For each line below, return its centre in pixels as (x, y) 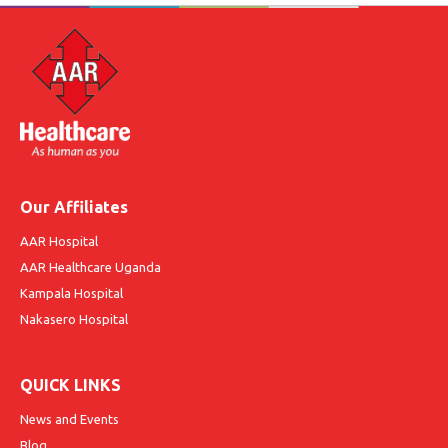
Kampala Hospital (71, 293)
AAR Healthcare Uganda (90, 267)
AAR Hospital (59, 241)
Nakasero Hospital (74, 319)
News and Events (69, 419)
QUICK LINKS (70, 385)
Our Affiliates (74, 207)
